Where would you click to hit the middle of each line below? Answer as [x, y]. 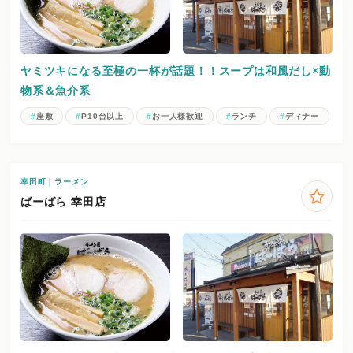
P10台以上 [103, 117]
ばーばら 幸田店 [63, 202]
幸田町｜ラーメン [55, 182]
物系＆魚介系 [56, 91]
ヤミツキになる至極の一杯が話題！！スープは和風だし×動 [176, 71]
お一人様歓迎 [177, 117]
